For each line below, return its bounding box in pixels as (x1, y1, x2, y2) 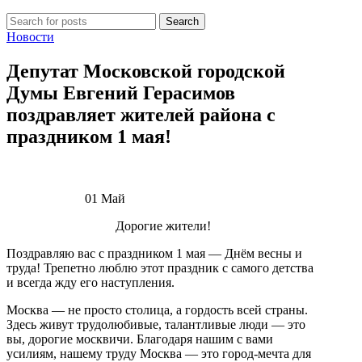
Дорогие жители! (116, 218, 212, 233)
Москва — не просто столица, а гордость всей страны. (6, 302, 308, 317)
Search (166, 15, 199, 27)
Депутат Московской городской (6, 60, 285, 82)
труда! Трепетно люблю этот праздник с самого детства (6, 260, 314, 275)
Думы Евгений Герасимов (6, 82, 235, 103)
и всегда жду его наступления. (6, 275, 175, 289)
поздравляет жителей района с (6, 103, 276, 125)
